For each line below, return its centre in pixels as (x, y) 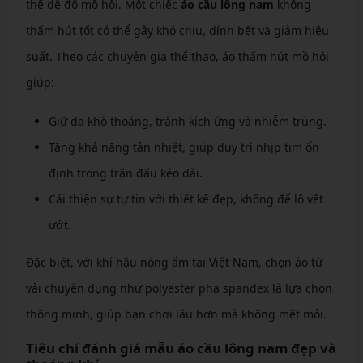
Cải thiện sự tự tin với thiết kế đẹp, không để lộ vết (186, 199)
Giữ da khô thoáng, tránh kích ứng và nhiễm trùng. (187, 121)
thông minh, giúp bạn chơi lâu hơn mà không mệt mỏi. (176, 314)
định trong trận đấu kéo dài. (125, 173)
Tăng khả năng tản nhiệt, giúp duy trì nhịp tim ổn (184, 147)
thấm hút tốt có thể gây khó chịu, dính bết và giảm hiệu (177, 30)
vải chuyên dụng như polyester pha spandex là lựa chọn (179, 288)
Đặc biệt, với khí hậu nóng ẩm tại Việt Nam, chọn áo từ (174, 262)
